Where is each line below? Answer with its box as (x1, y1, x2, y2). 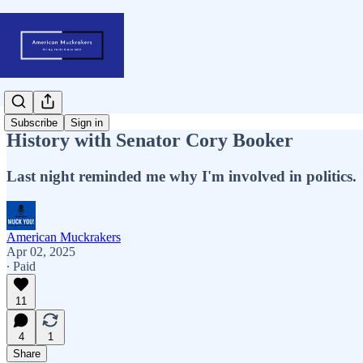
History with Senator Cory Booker (6, 129, 293, 151)
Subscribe (11, 117, 58, 130)
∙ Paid (6, 258, 36, 273)
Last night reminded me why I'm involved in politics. (6, 167, 357, 185)
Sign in (70, 117, 103, 130)
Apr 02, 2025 (6, 244, 75, 258)
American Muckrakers (6, 229, 121, 244)
